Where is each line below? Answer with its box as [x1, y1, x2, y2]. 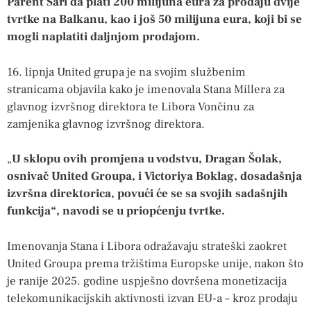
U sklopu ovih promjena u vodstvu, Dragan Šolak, [12, 151, 282, 167]
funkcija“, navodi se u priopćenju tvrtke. [7, 203, 225, 219]
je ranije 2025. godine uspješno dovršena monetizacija [7, 273, 287, 289]
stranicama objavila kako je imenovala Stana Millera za [7, 81, 285, 97]
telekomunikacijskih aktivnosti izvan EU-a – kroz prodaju [7, 290, 298, 306]
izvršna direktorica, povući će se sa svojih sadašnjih [7, 186, 288, 202]
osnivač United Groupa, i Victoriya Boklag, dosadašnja [7, 169, 302, 185]
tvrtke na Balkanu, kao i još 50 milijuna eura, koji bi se [7, 12, 302, 28]
